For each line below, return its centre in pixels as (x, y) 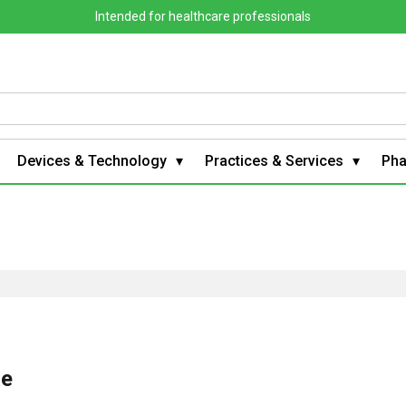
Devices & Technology (92, 160)
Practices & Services (274, 160)
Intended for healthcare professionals (203, 16)
